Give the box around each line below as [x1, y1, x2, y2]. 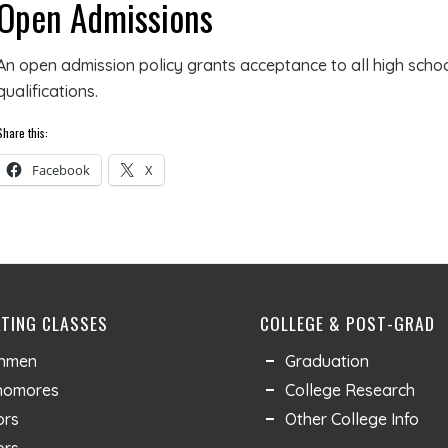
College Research [285, 380, 416, 401]
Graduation [285, 351, 370, 372]
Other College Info [285, 409, 420, 430]
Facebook [31, 161, 90, 180]
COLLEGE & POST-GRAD [260, 310, 436, 337]
